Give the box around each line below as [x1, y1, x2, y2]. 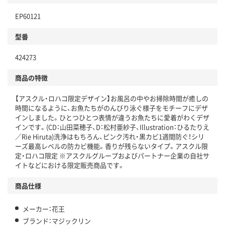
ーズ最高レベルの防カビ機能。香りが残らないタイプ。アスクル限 [15, 141, 208, 151]
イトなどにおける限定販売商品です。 [15, 160, 125, 170]
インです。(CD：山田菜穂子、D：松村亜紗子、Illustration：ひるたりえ [15, 122, 209, 132]
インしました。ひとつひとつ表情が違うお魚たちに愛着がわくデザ [15, 113, 209, 123]
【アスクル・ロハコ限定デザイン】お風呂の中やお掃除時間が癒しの [15, 93, 208, 103]
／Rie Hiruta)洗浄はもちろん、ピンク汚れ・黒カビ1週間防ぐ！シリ [15, 132, 204, 142]
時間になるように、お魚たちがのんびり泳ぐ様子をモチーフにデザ [15, 103, 208, 113]
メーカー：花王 [23, 204, 65, 214]
